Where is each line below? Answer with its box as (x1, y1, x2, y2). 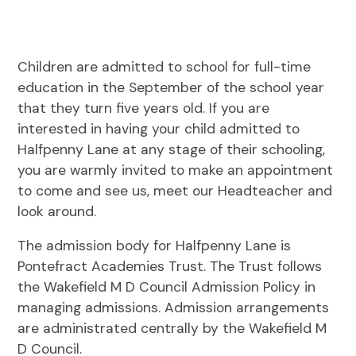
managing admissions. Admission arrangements (17, 299, 330, 316)
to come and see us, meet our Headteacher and (17, 181, 333, 199)
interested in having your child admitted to (17, 119, 300, 137)
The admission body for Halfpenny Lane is (17, 237, 292, 254)
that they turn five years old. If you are (17, 99, 270, 117)
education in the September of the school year (17, 78, 325, 96)
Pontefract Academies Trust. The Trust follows (17, 257, 323, 275)
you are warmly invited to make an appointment (17, 161, 334, 179)
